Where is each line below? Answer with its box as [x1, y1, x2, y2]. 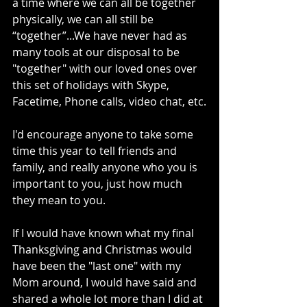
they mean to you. [12, 193, 106, 208]
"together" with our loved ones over [12, 61, 200, 77]
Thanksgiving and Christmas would [12, 242, 195, 258]
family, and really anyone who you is [12, 160, 200, 175]
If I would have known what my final [12, 225, 197, 241]
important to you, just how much [12, 176, 185, 192]
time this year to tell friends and [12, 143, 180, 159]
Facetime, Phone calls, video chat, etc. [12, 94, 206, 110]
